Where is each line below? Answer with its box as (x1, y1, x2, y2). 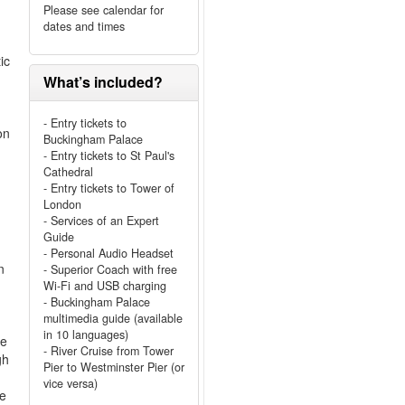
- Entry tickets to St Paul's (42, 147, 174, 164)
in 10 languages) (42, 326, 128, 343)
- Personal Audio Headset (42, 245, 174, 261)
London (42, 196, 81, 212)
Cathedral (42, 164, 93, 180)
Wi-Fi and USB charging (42, 278, 166, 294)
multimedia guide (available (42, 310, 183, 326)
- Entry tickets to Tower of (42, 180, 174, 196)
